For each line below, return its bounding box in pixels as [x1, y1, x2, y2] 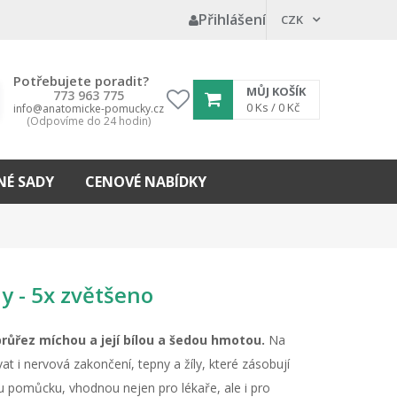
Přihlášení [198, 10, 266, 29]
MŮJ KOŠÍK [246, 83, 306, 99]
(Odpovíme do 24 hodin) [27, 113, 151, 128]
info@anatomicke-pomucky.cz [13, 100, 164, 116]
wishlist [176, 114, 217, 130]
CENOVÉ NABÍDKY [85, 172, 206, 191]
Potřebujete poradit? [13, 71, 149, 90]
